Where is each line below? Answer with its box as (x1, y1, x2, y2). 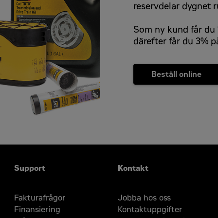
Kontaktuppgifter (118, 204, 182, 214)
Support (14, 163, 46, 173)
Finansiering (14, 204, 61, 214)
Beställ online (151, 70, 201, 79)
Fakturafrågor (14, 193, 66, 202)
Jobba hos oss (118, 193, 171, 202)
